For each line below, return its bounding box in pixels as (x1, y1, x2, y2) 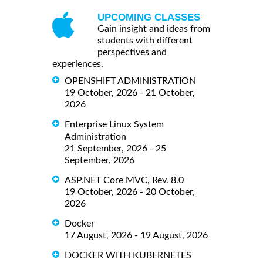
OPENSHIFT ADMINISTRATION (65, 76, 196, 86)
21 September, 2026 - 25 (65, 143, 166, 153)
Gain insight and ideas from (97, 24, 210, 34)
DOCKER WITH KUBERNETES (65, 250, 191, 260)
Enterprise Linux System (65, 119, 164, 129)
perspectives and (97, 48, 167, 58)
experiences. (52, 59, 103, 69)
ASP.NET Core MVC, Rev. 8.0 (65, 175, 184, 185)
